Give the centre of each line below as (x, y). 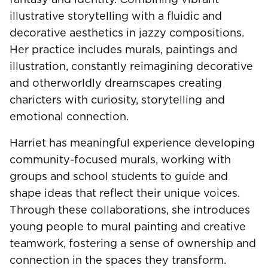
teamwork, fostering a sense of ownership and (133, 243)
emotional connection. (69, 116)
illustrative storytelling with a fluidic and (116, 16)
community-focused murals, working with (120, 159)
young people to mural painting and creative (128, 226)
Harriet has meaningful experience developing (132, 142)
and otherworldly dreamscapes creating (116, 83)
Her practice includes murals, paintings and (124, 49)
